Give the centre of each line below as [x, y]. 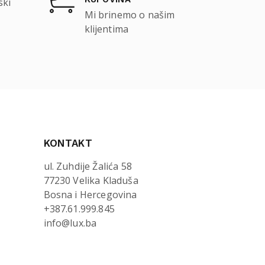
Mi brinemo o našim [130, 14]
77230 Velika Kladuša [91, 180]
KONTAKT [68, 143]
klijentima [106, 29]
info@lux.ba [70, 223]
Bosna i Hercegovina [90, 194]
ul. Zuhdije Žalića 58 [88, 166]
